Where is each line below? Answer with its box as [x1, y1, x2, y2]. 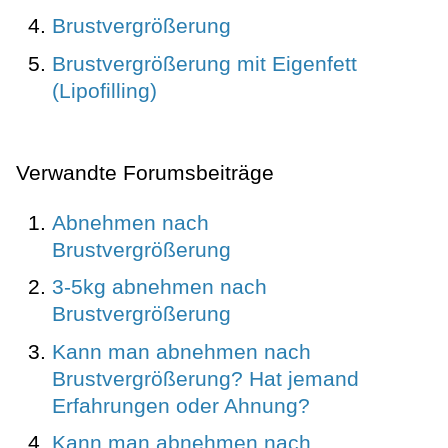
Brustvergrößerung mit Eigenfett [52, 51, 357, 75]
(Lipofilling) [52, 78, 157, 102]
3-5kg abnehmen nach [52, 275, 267, 299]
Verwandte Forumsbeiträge [16, 160, 274, 184]
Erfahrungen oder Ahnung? [52, 393, 310, 417]
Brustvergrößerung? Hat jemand [52, 366, 359, 390]
